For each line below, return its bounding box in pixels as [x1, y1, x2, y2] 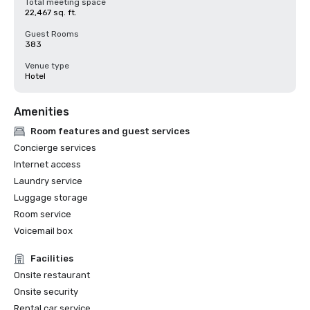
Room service [14, 209, 71, 219]
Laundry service [14, 176, 82, 186]
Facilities [30, 253, 73, 264]
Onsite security [14, 286, 78, 297]
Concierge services [14, 143, 96, 153]
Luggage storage [14, 192, 88, 203]
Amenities [14, 105, 69, 118]
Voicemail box [14, 226, 73, 236]
